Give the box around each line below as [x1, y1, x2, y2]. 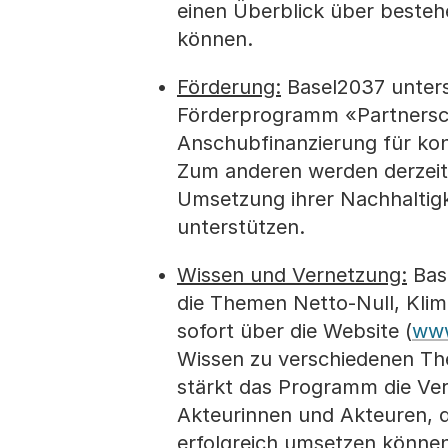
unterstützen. [177, 215, 305, 239]
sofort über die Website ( [177, 319, 412, 343]
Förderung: [177, 75, 281, 99]
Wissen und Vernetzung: [177, 263, 407, 287]
